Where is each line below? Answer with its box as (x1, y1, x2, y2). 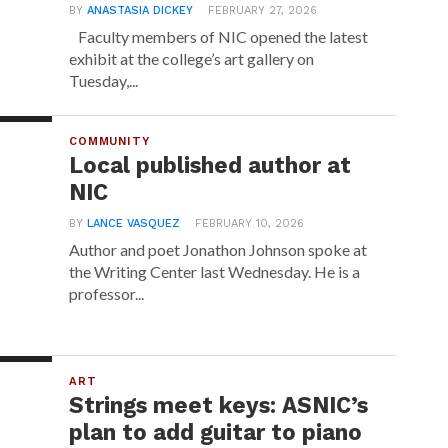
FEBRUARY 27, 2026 (208, 4, 318, 17)
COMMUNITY (69, 135, 150, 148)
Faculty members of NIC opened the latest (69, 27, 369, 46)
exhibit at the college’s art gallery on (69, 49, 315, 68)
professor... (69, 284, 145, 303)
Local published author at (69, 152, 352, 178)
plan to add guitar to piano (69, 419, 363, 445)
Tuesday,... (69, 71, 139, 90)
